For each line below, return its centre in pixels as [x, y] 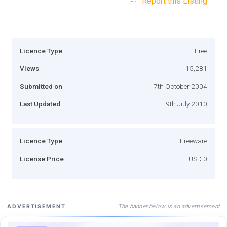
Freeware [194, 141]
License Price [42, 158]
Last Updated [40, 104]
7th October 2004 [180, 86]
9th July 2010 [186, 104]
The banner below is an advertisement [169, 206]
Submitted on [41, 86]
